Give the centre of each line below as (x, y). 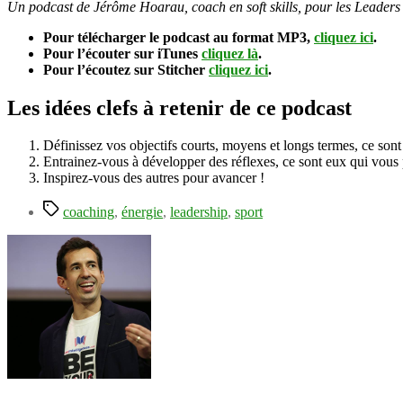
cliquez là (230, 53)
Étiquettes (70, 208)
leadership (199, 212)
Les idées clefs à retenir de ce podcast (179, 107)
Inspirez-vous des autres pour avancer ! (154, 178)
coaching (89, 212)
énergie (142, 212)
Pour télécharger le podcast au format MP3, (179, 37)
